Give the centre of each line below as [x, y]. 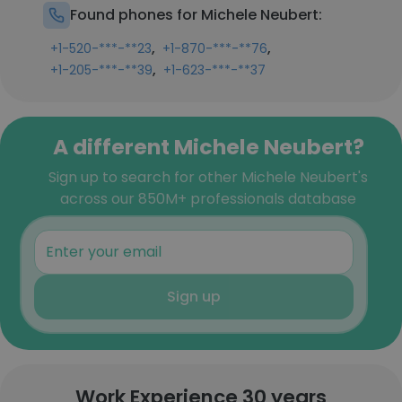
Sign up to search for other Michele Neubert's [208, 177]
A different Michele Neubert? [208, 147]
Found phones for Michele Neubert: [196, 15]
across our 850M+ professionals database [208, 199]
